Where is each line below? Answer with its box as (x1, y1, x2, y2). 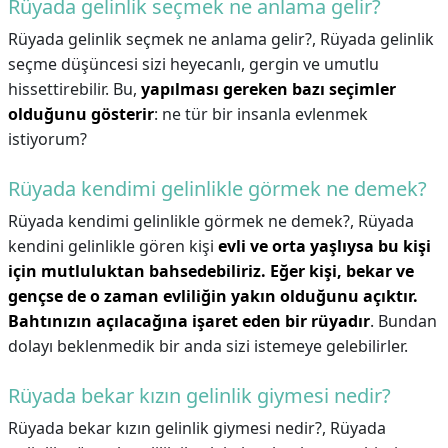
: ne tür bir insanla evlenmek (154, 103, 368, 125)
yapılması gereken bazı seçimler (141, 78, 396, 100)
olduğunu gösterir (8, 103, 154, 125)
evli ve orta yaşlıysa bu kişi (218, 235, 431, 257)
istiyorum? (8, 128, 87, 150)
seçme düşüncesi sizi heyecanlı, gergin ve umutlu (8, 53, 379, 75)
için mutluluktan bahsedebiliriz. (8, 260, 266, 282)
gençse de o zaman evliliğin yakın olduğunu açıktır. (8, 285, 418, 307)
